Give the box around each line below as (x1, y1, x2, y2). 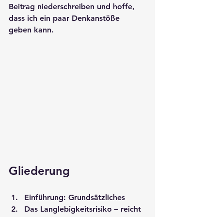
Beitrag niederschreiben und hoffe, (9, 2, 137, 11)
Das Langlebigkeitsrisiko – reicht (24, 204, 143, 214)
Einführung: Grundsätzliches (24, 192, 125, 202)
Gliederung (9, 163, 70, 178)
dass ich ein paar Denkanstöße (9, 14, 122, 23)
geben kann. (9, 25, 54, 34)
